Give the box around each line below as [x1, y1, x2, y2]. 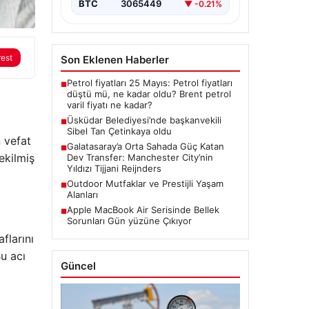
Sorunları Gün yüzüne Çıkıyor [66, 215, 192, 227]
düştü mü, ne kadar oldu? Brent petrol [66, 88, 231, 100]
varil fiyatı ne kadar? [66, 99, 152, 111]
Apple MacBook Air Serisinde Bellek [66, 204, 219, 216]
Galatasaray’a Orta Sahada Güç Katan [66, 141, 224, 152]
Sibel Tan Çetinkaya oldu [66, 126, 172, 137]
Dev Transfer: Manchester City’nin [66, 152, 213, 163]
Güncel [60, 259, 96, 273]
